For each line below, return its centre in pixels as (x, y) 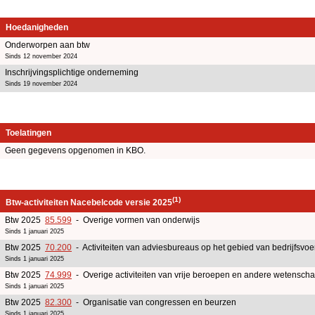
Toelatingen (28, 133)
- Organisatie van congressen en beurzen (154, 302)
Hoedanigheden (37, 27)
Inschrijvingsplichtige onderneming (72, 72)
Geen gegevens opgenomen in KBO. (75, 150)
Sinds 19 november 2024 (41, 83)
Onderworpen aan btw (47, 45)
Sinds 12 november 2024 (41, 56)
